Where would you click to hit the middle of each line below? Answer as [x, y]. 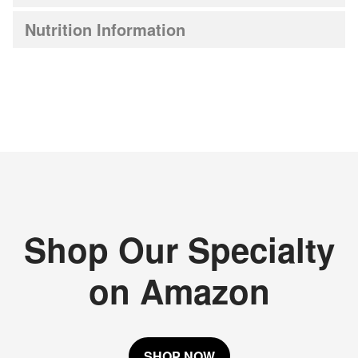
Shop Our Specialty [179, 249]
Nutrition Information [105, 29]
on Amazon [179, 291]
